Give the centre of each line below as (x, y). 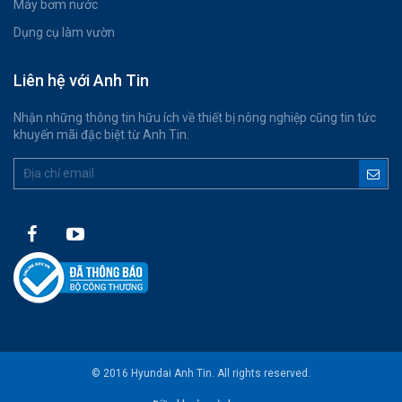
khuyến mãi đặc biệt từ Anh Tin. (101, 135)
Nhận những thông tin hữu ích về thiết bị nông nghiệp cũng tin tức (195, 118)
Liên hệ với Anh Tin (81, 81)
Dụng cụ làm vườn (64, 33)
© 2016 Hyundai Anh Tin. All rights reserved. (201, 374)
